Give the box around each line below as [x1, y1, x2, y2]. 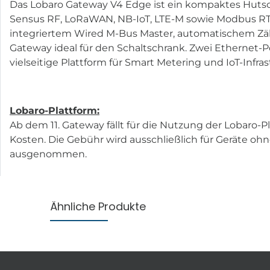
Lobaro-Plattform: [10, 104, 99, 116]
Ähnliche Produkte [49, 198, 146, 214]
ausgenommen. [10, 148, 87, 160]
